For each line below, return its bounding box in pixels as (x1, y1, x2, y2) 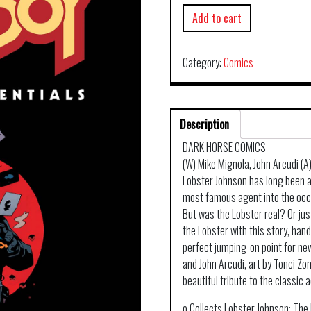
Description (180, 116, 230, 133)
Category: (183, 54, 224, 71)
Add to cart (192, 10, 242, 26)
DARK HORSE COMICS (183, 139, 267, 155)
